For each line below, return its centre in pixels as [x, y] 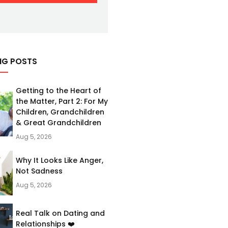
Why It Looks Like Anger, [59, 160]
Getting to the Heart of [58, 91]
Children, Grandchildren [60, 112]
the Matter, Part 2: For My [62, 101]
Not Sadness [39, 171]
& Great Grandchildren [58, 123]
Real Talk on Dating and [60, 213]
